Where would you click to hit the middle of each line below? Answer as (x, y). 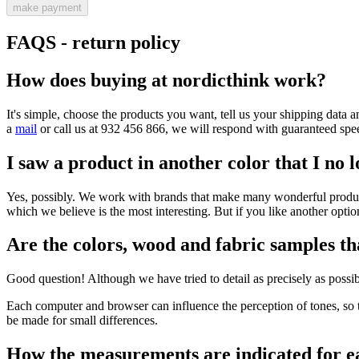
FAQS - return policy (93, 42)
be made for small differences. (82, 321)
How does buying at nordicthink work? (166, 80)
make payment (47, 8)
